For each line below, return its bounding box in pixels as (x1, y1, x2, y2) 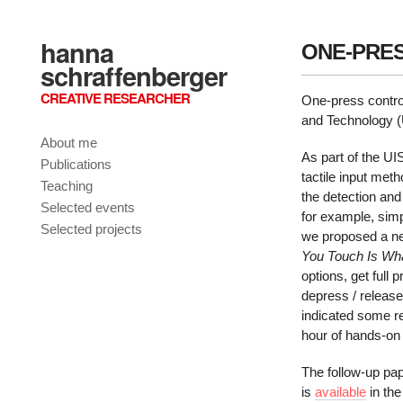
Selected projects (40, 221, 142, 237)
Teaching (40, 178, 93, 193)
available (315, 384, 366, 399)
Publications (40, 157, 112, 172)
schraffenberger (40, 57, 227, 94)
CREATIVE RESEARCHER (40, 88, 190, 108)
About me (40, 135, 97, 150)
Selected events (40, 200, 135, 215)
